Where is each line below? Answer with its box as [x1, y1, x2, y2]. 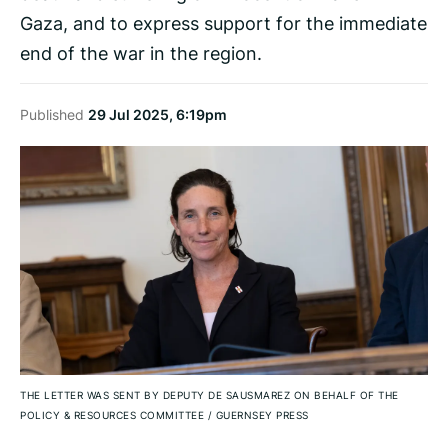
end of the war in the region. [20, 39, 262, 66]
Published [20, 104, 88, 124]
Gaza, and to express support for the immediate [20, 9, 427, 36]
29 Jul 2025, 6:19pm [88, 104, 227, 124]
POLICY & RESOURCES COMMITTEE [20, 408, 208, 423]
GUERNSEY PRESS [212, 408, 309, 423]
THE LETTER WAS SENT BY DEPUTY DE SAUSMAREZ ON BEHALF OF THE [20, 388, 399, 403]
